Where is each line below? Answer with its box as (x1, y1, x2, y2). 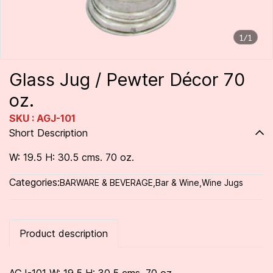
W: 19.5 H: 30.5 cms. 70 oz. (9, 151, 134, 163)
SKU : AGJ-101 (9, 112, 76, 124)
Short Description (9, 127, 88, 139)
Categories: (9, 176, 60, 188)
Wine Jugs (202, 177, 243, 188)
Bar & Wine (155, 177, 199, 188)
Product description (19, 227, 108, 239)
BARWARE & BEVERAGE (60, 177, 153, 188)
